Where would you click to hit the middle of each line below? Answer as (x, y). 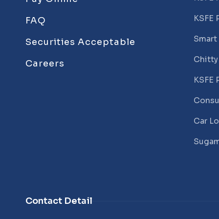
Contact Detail (59, 201)
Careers (45, 64)
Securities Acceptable (80, 42)
